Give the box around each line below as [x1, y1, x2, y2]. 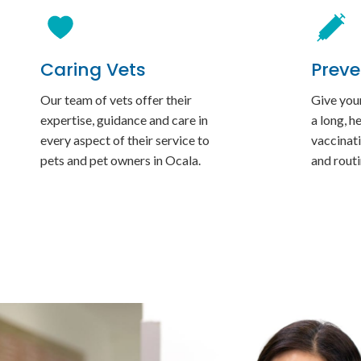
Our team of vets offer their [40, 92, 192, 108]
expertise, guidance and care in [40, 112, 208, 128]
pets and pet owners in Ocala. [40, 152, 201, 168]
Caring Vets [40, 57, 146, 83]
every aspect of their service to [40, 132, 210, 148]
